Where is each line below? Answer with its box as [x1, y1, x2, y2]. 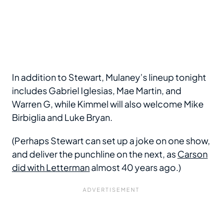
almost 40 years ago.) [90, 161, 181, 173]
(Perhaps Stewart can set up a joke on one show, [12, 134, 210, 146]
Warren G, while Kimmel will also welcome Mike [12, 98, 204, 110]
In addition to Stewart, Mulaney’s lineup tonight [12, 71, 206, 83]
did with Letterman [12, 161, 90, 173]
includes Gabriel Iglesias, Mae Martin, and [12, 84, 181, 96]
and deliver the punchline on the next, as [12, 148, 177, 160]
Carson [177, 148, 208, 160]
